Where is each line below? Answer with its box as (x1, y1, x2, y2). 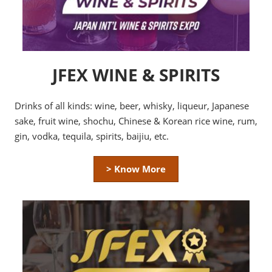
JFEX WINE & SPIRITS (52, 63, 220, 87)
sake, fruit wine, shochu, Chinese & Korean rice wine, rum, (15, 115, 257, 127)
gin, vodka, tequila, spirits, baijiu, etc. (15, 130, 169, 143)
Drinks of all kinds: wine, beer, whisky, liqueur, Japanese (15, 100, 249, 112)
